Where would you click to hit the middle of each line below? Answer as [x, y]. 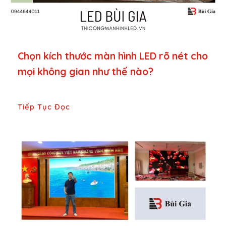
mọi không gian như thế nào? [86, 71]
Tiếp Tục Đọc [44, 106]
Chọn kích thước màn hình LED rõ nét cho [113, 55]
